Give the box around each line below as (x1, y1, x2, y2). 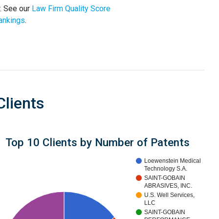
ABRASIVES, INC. (144, 182, 193, 190)
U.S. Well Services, (144, 192, 195, 199)
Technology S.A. (144, 165, 188, 173)
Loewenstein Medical (144, 157, 201, 165)
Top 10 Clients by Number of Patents (5, 136, 190, 149)
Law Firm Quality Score (32, 4, 110, 13)
